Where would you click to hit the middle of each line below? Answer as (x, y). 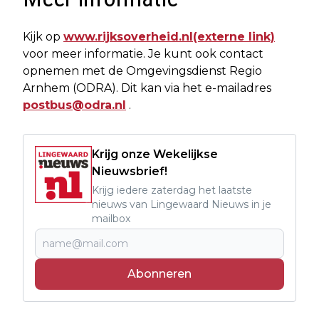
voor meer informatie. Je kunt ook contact (143, 54)
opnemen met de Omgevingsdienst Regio (142, 71)
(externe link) (234, 37)
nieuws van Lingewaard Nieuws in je (182, 205)
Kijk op (43, 37)
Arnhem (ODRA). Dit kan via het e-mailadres (147, 88)
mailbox (111, 219)
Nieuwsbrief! (130, 172)
